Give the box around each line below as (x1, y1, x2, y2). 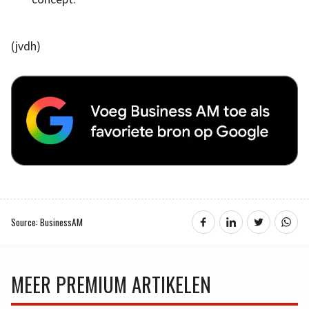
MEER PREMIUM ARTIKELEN (11, 269, 211, 299)
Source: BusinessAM (11, 215, 83, 229)
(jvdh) (11, 39, 41, 54)
